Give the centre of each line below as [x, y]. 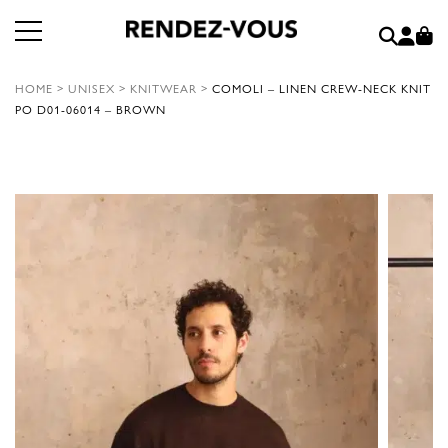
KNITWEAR [163, 88]
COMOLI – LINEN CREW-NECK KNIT [321, 88]
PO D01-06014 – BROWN [90, 109]
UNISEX [91, 88]
